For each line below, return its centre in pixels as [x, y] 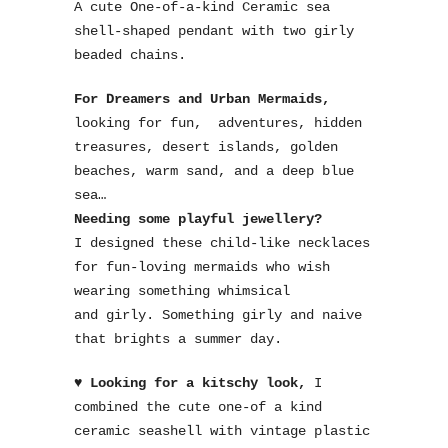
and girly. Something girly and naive [218, 315]
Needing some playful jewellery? [198, 219]
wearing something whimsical [182, 291]
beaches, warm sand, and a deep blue [214, 171]
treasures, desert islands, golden [206, 147]
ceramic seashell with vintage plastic [222, 431]
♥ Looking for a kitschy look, [194, 383]
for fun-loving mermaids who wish [202, 267]
